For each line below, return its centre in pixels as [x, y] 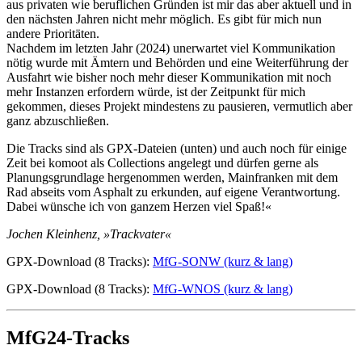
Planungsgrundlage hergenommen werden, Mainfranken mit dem [172, 177]
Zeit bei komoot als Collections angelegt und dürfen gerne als [162, 162]
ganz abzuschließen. [58, 120]
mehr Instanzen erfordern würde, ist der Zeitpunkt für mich [156, 91]
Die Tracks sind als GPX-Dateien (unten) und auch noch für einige [177, 148]
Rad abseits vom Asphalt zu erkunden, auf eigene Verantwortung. [173, 192]
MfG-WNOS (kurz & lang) [223, 288]
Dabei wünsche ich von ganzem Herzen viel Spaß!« [139, 206]
